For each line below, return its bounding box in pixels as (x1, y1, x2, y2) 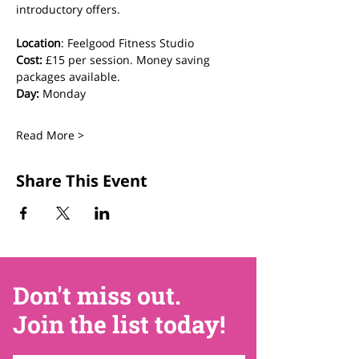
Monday (39, 85, 86, 101)
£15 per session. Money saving (46, 51, 213, 67)
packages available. (16, 68, 120, 84)
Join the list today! (13, 308, 225, 340)
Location (16, 34, 61, 50)
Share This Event (16, 169, 147, 192)
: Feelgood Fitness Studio (61, 34, 197, 50)
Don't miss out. (13, 279, 181, 311)
